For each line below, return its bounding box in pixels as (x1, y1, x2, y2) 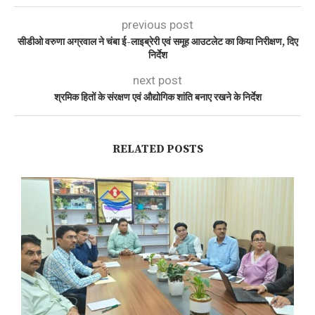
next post (133, 72, 182, 87)
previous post (122, 17, 193, 32)
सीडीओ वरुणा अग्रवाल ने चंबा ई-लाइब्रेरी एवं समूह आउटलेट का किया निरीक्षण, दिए (17, 35, 298, 49)
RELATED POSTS (112, 141, 203, 156)
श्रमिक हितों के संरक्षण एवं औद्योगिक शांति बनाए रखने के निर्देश (53, 91, 262, 104)
